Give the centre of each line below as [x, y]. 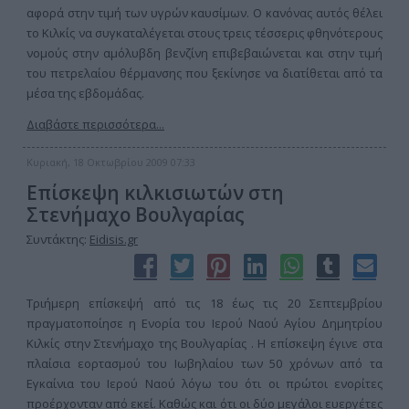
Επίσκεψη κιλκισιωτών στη [155, 193]
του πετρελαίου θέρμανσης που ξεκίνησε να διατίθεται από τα [204, 73]
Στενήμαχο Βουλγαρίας [136, 215]
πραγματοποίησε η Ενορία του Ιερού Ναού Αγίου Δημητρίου [204, 323]
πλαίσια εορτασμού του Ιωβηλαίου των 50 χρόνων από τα [204, 363]
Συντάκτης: [58, 239]
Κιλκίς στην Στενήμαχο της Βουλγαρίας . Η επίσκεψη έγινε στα [204, 343]
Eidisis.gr [114, 239]
